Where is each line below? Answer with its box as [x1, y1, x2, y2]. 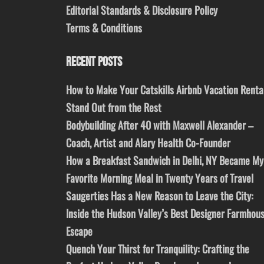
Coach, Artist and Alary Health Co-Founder [66, 135, 230, 151]
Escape [66, 223, 93, 239]
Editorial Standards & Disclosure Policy [66, 2, 217, 18]
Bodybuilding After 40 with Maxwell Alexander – [66, 117, 253, 133]
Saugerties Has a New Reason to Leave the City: [66, 188, 253, 204]
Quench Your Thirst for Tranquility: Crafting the [66, 241, 249, 257]
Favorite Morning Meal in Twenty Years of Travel [66, 170, 253, 186]
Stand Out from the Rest [66, 100, 161, 115]
